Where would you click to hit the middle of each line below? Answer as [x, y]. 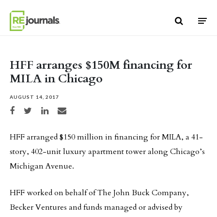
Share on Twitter [40, 109]
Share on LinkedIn [59, 109]
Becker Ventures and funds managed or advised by [96, 207]
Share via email [72, 109]
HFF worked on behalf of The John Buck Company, [99, 193]
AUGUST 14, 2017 [34, 97]
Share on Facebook [28, 109]
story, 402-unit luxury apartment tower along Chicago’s [107, 152]
